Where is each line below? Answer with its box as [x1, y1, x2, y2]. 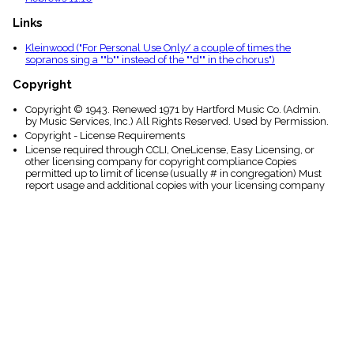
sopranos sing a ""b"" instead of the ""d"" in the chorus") [25, 53, 275, 66]
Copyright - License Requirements [25, 129, 185, 141]
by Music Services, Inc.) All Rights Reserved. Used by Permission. [25, 115, 329, 127]
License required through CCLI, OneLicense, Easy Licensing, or [25, 144, 314, 156]
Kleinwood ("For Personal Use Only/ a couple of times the [25, 41, 291, 54]
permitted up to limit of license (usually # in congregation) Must [25, 168, 322, 180]
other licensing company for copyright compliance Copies [25, 156, 296, 168]
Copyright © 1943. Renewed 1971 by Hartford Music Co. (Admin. [25, 103, 321, 115]
